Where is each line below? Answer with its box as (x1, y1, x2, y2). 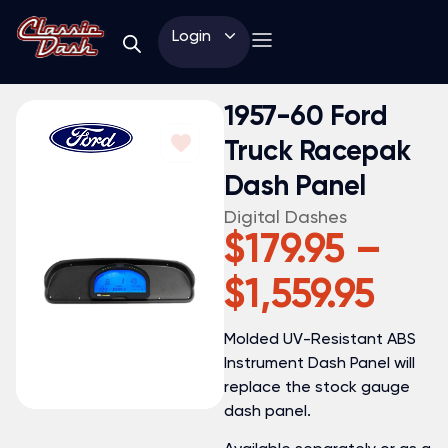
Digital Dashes (224, 206, 347, 227)
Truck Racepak (224, 138, 411, 166)
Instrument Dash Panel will (224, 353, 415, 372)
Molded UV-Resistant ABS (224, 329, 416, 348)
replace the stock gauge (224, 377, 410, 396)
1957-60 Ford (224, 103, 388, 131)
